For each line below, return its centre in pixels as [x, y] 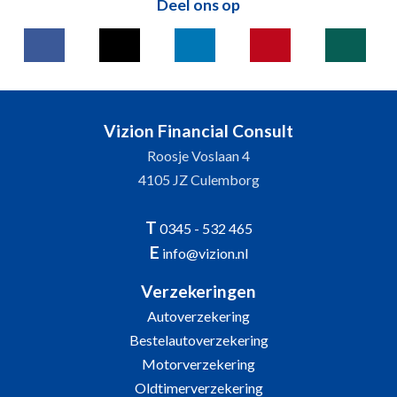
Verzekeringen [198, 291]
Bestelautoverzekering [198, 340]
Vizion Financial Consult [198, 131]
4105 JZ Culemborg [198, 179]
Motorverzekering [198, 364]
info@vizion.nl [205, 253]
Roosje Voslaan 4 [198, 156]
